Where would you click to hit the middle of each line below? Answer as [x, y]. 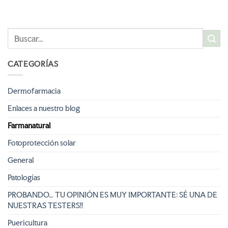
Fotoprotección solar [42, 143]
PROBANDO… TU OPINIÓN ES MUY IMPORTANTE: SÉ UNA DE [112, 195]
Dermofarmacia [34, 91]
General [21, 160]
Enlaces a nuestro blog [44, 108]
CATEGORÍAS [33, 64]
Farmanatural [29, 125]
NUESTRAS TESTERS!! [45, 205]
